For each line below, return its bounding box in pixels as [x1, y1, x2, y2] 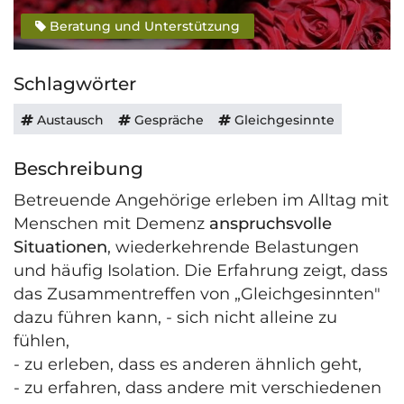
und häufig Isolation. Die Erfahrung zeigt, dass [14, 261, 388, 281]
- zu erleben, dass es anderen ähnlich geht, [14, 354, 362, 375]
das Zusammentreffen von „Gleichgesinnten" [14, 284, 381, 305]
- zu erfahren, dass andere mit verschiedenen [14, 378, 381, 399]
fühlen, [14, 331, 69, 352]
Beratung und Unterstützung [46, 18, 240, 35]
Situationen [14, 237, 107, 258]
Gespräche [131, 112, 204, 129]
